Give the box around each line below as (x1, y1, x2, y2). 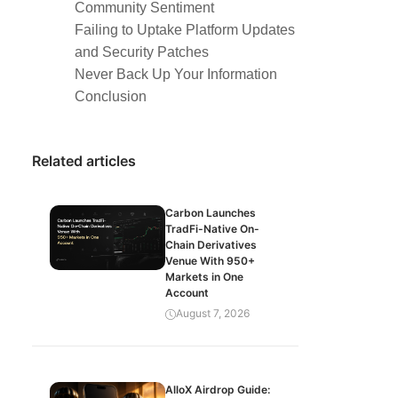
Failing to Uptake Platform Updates (75, 22, 295, 37)
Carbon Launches (165, 206, 256, 219)
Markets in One (165, 270, 243, 283)
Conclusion (75, 89, 147, 104)
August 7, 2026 (176, 306, 250, 320)
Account (165, 286, 209, 299)
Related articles (32, 152, 136, 170)
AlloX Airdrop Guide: (165, 383, 270, 396)
